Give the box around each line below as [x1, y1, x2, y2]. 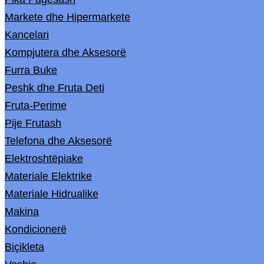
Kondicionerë [5, 223, 67, 235]
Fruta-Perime [5, 100, 67, 111]
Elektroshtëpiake [5, 153, 83, 164]
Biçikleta [5, 241, 44, 253]
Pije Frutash [5, 117, 61, 129]
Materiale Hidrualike [5, 188, 98, 200]
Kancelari [5, 29, 49, 41]
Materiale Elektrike [5, 170, 92, 182]
